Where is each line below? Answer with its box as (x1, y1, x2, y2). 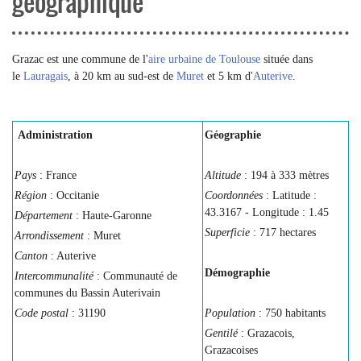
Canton (15, 250, 48, 262)
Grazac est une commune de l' (12, 53, 148, 65)
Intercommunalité (15, 270, 97, 282)
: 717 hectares (250, 226, 316, 239)
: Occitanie (50, 189, 99, 201)
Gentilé (205, 327, 238, 339)
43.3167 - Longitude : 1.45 (205, 206, 329, 218)
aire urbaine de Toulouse (148, 53, 260, 65)
